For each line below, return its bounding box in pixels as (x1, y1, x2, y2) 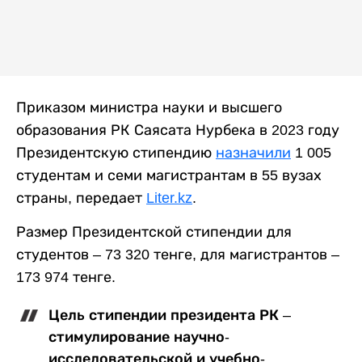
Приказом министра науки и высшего (16, 99, 282, 116)
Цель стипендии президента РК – (48, 307, 291, 323)
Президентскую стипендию (16, 145, 216, 161)
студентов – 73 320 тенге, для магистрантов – (16, 246, 339, 263)
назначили (216, 145, 291, 161)
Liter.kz (146, 190, 192, 206)
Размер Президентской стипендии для (16, 224, 292, 240)
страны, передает (16, 190, 146, 206)
